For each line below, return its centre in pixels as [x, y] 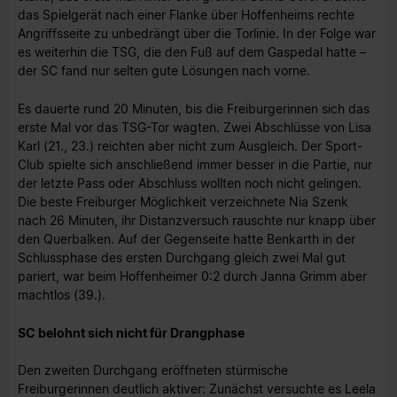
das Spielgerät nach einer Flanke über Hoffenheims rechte [186, 15]
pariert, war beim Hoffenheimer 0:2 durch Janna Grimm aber [192, 276]
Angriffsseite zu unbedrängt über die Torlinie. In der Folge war [197, 34]
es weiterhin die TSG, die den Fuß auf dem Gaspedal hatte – [192, 52]
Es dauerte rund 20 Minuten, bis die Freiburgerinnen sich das [194, 108]
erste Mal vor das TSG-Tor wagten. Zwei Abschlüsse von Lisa [195, 127]
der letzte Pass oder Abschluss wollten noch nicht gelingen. [190, 183]
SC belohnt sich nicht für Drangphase [131, 332]
